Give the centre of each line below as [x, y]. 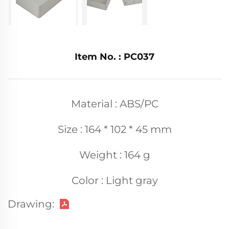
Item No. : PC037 [114, 57]
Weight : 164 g [114, 155]
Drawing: [31, 204]
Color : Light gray [114, 180]
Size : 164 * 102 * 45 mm [114, 129]
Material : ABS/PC [114, 104]
